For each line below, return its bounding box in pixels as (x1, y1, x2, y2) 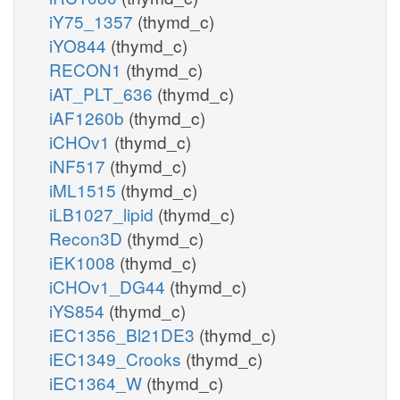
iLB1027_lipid (49, 201, 158, 226)
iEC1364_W (49, 370, 146, 395)
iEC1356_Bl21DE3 (49, 321, 199, 346)
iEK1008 (49, 249, 120, 274)
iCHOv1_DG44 (49, 273, 170, 298)
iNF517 (49, 153, 110, 178)
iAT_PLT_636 (49, 80, 157, 105)
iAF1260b (49, 104, 129, 129)
